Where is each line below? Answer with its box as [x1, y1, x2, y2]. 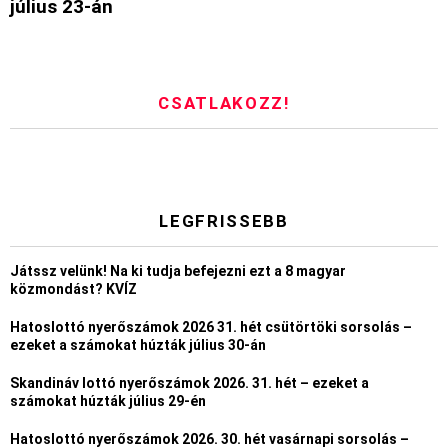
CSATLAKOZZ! [158, 93, 290, 114]
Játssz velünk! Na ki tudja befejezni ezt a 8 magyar [10, 263, 346, 280]
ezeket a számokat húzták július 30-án [10, 337, 266, 354]
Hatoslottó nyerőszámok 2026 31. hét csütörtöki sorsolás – [10, 319, 412, 336]
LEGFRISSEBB [159, 211, 289, 232]
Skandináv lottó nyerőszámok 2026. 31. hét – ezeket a [10, 375, 369, 392]
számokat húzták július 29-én [10, 393, 206, 410]
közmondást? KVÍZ [10, 281, 137, 298]
